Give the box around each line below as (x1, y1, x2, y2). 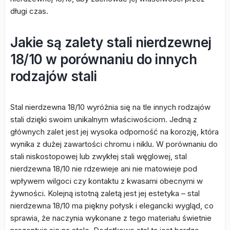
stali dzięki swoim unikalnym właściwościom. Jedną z (10, 114, 197, 124)
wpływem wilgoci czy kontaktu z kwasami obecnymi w (10, 176, 203, 186)
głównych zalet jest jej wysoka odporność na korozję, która (10, 127, 219, 137)
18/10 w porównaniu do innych (10, 51, 197, 67)
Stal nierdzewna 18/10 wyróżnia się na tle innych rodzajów (10, 102, 210, 112)
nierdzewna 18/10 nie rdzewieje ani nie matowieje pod (10, 164, 197, 174)
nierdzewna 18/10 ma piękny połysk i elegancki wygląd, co (10, 201, 214, 210)
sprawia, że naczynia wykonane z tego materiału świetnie (10, 213, 212, 223)
